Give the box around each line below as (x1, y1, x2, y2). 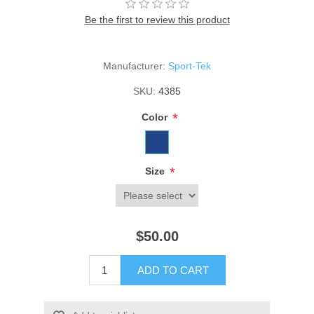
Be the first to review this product (84, 14, 230, 26)
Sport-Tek (168, 60, 211, 72)
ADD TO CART (137, 264, 209, 277)
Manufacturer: (103, 60, 165, 72)
